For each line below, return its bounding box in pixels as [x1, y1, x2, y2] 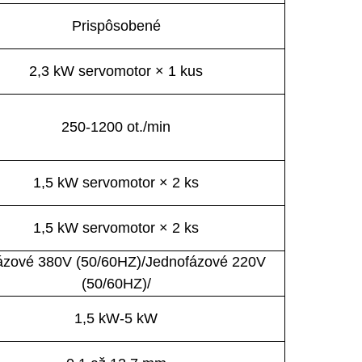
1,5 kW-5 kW [74, 309, 158, 326]
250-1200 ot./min [61, 118, 170, 135]
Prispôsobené [71, 17, 161, 34]
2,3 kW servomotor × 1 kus [29, 62, 203, 79]
